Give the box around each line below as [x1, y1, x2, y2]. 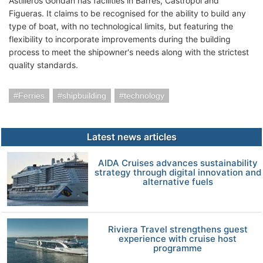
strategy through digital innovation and [94, 166, 261, 178]
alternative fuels [142, 176, 213, 187]
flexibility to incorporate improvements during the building [9, 33, 231, 44]
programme [153, 242, 203, 254]
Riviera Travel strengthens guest [107, 223, 248, 235]
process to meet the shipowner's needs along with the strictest [9, 46, 249, 57]
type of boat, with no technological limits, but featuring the [9, 21, 233, 31]
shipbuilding [62, 90, 106, 100]
